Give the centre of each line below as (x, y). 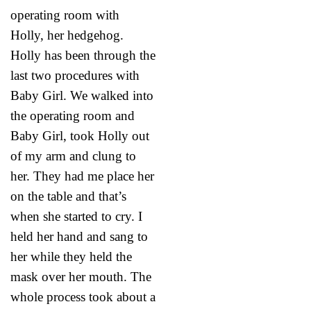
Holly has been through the (83, 55)
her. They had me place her (82, 176)
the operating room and (73, 115)
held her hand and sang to (79, 236)
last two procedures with (75, 75)
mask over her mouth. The (81, 276)
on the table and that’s (68, 196)
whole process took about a (83, 296)
